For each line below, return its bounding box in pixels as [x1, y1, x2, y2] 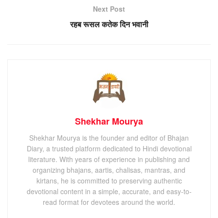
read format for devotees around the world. [43, 197, 175, 207]
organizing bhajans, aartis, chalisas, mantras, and [33, 164, 185, 175]
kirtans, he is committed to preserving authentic [36, 175, 182, 185]
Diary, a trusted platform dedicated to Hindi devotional [26, 143, 192, 153]
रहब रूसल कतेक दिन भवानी [70, 18, 148, 30]
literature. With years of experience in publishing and [28, 154, 190, 164]
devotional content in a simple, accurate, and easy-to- [26, 186, 192, 196]
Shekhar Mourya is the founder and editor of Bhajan [29, 132, 189, 143]
